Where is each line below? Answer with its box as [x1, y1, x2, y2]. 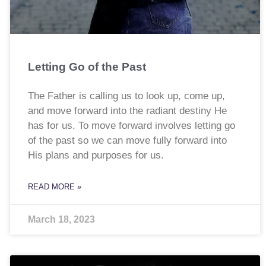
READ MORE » [27, 182, 81, 192]
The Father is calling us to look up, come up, [27, 90, 225, 102]
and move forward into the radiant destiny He [27, 105, 227, 117]
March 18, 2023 [27, 214, 95, 225]
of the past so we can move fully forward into [27, 135, 227, 147]
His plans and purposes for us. [27, 150, 167, 161]
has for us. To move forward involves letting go [27, 120, 235, 132]
